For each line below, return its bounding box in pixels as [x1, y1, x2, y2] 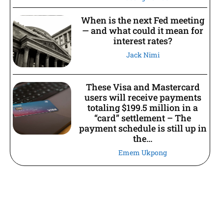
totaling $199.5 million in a [87, 102, 198, 114]
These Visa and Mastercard [85, 81, 200, 93]
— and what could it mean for [82, 24, 204, 36]
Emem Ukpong [118, 148, 167, 158]
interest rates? [113, 34, 172, 47]
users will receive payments [84, 91, 201, 104]
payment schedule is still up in [79, 122, 207, 135]
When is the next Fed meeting [81, 14, 205, 26]
